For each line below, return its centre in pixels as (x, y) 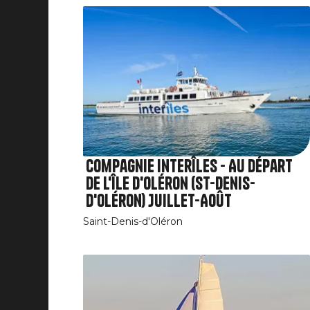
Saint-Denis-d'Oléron (133, 222)
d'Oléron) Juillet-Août (159, 201)
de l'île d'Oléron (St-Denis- (171, 184)
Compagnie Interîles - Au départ (189, 166)
